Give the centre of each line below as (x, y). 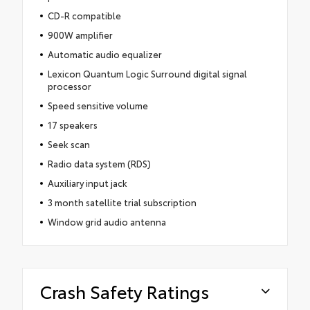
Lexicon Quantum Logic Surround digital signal (147, 74)
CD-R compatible (84, 16)
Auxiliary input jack (87, 183)
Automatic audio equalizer (104, 54)
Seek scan (69, 144)
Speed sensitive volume (98, 106)
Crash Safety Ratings (125, 291)
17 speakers (72, 125)
